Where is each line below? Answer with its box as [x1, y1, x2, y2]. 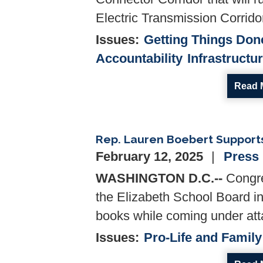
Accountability [96, 52, 183, 66]
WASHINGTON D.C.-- [96, 171, 222, 186]
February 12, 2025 [96, 149, 207, 164]
